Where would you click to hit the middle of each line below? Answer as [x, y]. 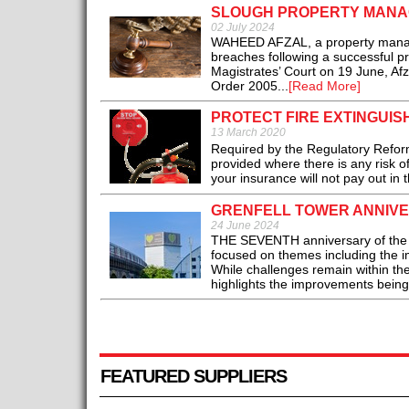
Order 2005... [249, 86]
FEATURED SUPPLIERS [193, 377]
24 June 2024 [245, 226]
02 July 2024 [242, 28]
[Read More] [324, 86]
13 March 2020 [248, 133]
